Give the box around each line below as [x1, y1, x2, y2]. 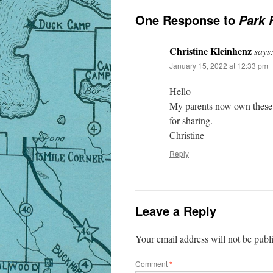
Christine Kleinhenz [169, 44, 252, 58]
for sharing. [169, 114, 213, 127]
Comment [135, 258, 169, 269]
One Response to [135, 11, 239, 29]
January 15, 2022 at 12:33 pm [169, 60, 268, 71]
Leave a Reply [135, 202, 216, 220]
